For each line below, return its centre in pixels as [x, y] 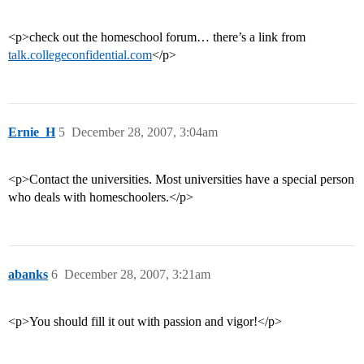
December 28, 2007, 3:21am [137, 275]
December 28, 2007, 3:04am [145, 132]
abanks [28, 275]
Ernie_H [32, 132]
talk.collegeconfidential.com [80, 55]
